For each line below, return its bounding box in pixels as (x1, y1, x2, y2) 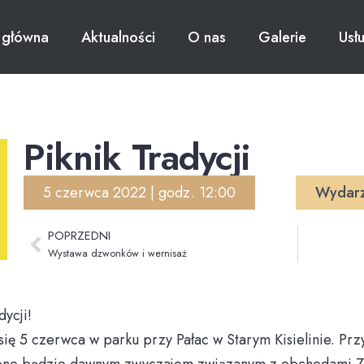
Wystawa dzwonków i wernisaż (48, 246, 188, 261)
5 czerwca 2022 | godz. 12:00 (43, 182, 236, 203)
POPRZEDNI (48, 227, 111, 244)
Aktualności (81, 26, 156, 48)
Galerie (258, 26, 307, 48)
